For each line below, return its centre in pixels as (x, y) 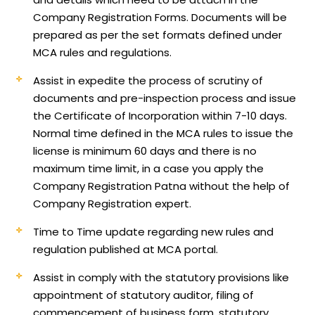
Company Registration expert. (112, 203)
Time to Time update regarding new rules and (154, 231)
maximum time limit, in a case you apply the (149, 168)
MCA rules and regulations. (103, 52)
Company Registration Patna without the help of (162, 186)
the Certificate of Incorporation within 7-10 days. (160, 115)
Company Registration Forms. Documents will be (160, 17)
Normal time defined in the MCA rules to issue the (163, 133)
